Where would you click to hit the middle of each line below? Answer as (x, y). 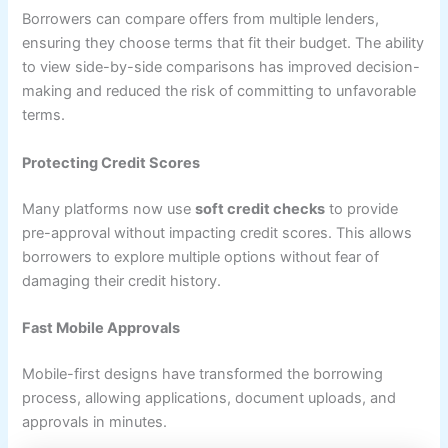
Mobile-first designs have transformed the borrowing (203, 373)
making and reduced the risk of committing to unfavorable (219, 91)
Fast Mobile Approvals (101, 327)
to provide (362, 208)
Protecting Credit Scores (111, 162)
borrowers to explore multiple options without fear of (201, 256)
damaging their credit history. (122, 280)
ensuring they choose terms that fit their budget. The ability (223, 43)
